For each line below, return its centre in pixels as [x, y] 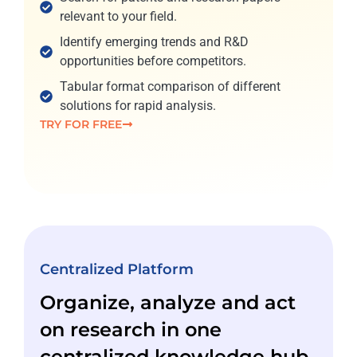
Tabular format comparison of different [170, 87]
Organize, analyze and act [168, 303]
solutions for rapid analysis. [138, 106]
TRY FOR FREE [81, 124]
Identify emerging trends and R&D [154, 42]
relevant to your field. [118, 17]
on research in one [131, 330]
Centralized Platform [117, 270]
